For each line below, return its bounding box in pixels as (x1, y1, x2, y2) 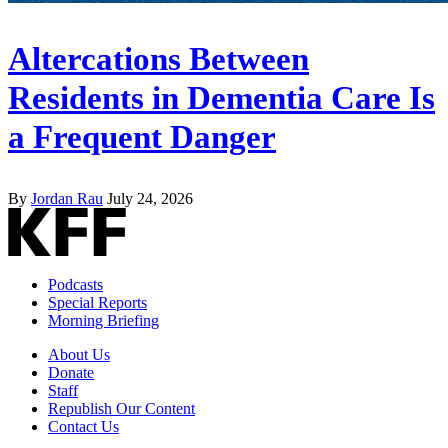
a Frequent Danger (8, 118, 276, 155)
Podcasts (48, 275, 103, 293)
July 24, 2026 (107, 189, 193, 207)
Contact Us (48, 417, 119, 435)
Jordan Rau (31, 189, 103, 207)
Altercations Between (8, 40, 309, 77)
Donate (48, 363, 94, 381)
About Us (48, 345, 110, 363)
